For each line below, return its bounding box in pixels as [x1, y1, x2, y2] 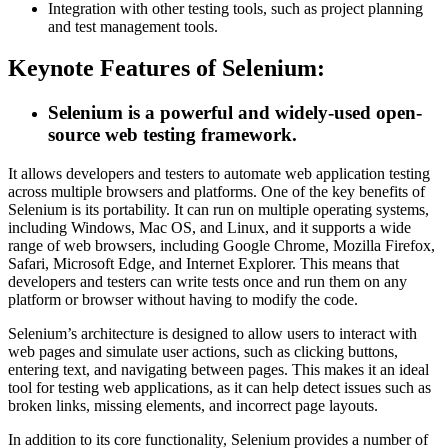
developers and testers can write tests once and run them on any [8, 273, 407, 291]
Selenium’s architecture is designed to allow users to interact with [8, 325, 417, 343]
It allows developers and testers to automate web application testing [8, 165, 430, 183]
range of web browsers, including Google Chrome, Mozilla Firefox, [8, 237, 435, 255]
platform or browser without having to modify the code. [8, 291, 358, 309]
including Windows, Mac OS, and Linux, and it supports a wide [8, 219, 411, 237]
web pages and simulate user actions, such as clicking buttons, [8, 343, 398, 361]
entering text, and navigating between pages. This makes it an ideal [8, 361, 429, 379]
